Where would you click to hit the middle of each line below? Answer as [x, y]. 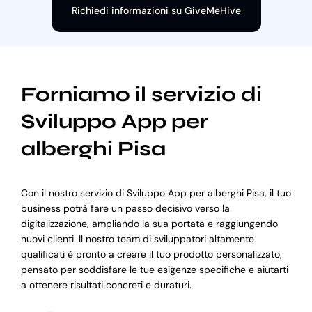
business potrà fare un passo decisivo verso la [125, 208]
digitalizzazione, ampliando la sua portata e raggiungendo [149, 223]
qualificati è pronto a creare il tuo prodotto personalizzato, [151, 254]
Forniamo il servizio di [141, 95]
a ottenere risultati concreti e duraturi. [106, 284]
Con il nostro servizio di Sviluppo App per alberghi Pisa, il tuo [156, 193]
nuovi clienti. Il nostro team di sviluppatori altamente [137, 239]
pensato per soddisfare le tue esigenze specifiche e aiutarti [154, 269]
